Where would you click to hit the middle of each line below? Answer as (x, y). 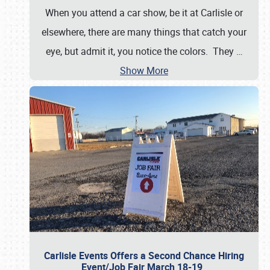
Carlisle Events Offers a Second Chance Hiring (144, 256)
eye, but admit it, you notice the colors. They (141, 51)
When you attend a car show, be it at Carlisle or (144, 13)
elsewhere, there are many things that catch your (144, 32)
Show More (144, 71)
